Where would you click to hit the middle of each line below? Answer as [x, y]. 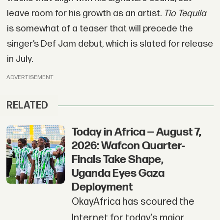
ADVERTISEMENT [30, 77]
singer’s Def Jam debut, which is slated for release [110, 44]
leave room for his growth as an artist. [85, 14]
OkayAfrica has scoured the [133, 202]
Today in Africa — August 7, [136, 132]
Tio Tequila [185, 14]
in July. [20, 59]
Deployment [102, 187]
